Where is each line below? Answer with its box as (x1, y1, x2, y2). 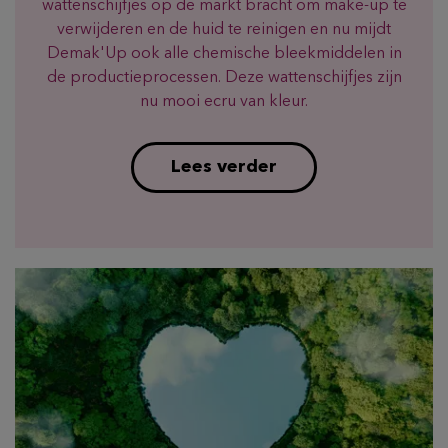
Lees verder (171, 157, 277, 176)
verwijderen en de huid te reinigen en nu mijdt (57, 21, 391, 38)
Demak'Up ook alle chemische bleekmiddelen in (46, 45, 402, 62)
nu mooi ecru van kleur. (140, 93, 308, 110)
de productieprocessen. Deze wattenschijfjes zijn (46, 69, 402, 86)
